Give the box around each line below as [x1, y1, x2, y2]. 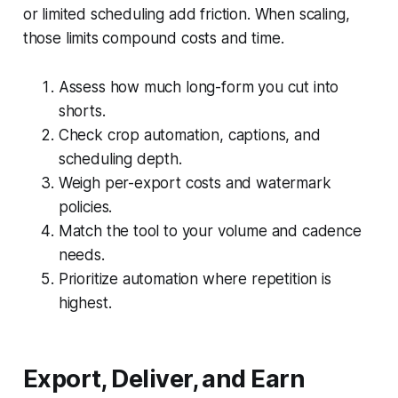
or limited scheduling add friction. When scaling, [22, 4, 350, 23]
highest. [58, 293, 112, 312]
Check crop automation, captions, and [58, 125, 321, 144]
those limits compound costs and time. [22, 28, 284, 47]
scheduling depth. [58, 149, 182, 168]
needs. [58, 245, 105, 264]
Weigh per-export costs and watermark [58, 173, 331, 192]
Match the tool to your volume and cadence [58, 221, 362, 240]
